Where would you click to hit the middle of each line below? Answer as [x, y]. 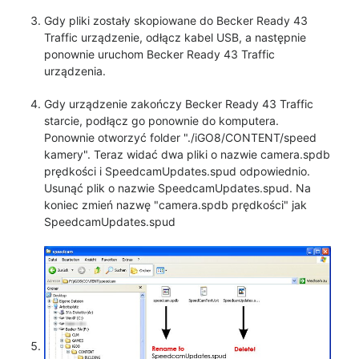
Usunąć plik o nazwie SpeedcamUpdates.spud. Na [177, 188]
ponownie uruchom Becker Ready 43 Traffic [159, 54]
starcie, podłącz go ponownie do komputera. [161, 121]
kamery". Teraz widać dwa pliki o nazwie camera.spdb [187, 154]
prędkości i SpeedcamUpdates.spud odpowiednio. [177, 171]
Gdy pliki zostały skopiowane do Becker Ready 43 [176, 20]
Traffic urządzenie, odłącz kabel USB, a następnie [175, 37]
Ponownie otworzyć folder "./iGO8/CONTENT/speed [180, 137]
